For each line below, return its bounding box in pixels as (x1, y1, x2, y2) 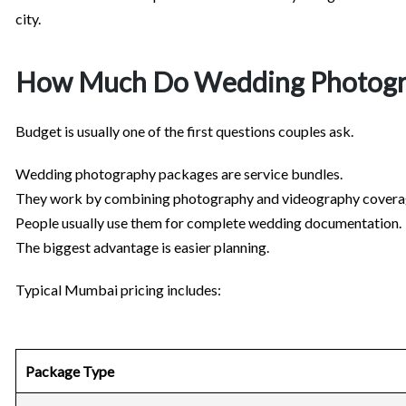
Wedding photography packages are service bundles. (15, 165, 343, 183)
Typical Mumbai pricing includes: (15, 281, 221, 299)
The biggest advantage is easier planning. (15, 238, 269, 256)
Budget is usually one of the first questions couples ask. (15, 122, 353, 140)
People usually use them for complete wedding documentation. (15, 214, 401, 232)
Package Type (25, 362, 114, 381)
